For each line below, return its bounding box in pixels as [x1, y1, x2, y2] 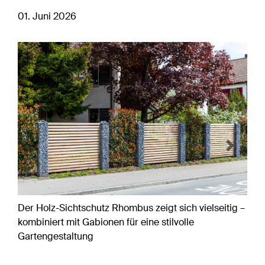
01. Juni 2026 [18, 10, 76, 22]
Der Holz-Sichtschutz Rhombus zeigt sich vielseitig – [18, 201, 245, 214]
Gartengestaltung [18, 230, 93, 243]
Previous [34, 146, 72, 159]
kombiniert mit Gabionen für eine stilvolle [18, 215, 194, 228]
